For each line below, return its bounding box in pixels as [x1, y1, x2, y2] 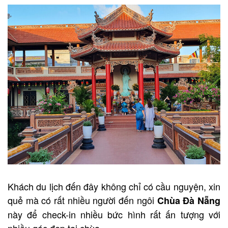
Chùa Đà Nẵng [157, 193, 221, 207]
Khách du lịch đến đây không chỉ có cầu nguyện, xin [8, 179, 220, 193]
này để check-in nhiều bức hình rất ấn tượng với [8, 207, 220, 221]
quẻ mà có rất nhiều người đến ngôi [8, 193, 157, 207]
